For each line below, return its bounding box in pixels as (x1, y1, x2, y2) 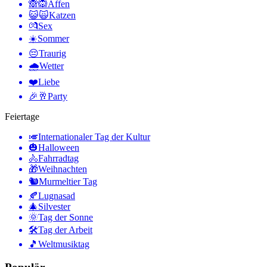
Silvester (38, 201, 70, 212)
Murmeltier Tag (39, 176, 97, 187)
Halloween (38, 142, 79, 153)
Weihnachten (38, 164, 87, 175)
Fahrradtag (38, 153, 79, 164)
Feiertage (5, 111, 39, 122)
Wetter (39, 61, 64, 72)
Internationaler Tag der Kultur (38, 132, 150, 142)
